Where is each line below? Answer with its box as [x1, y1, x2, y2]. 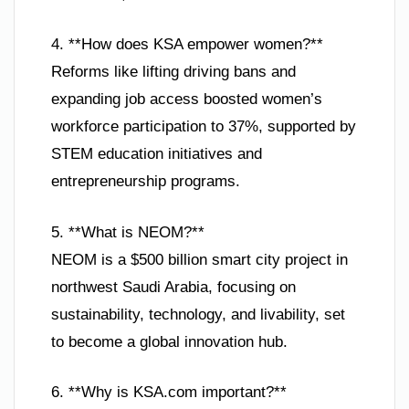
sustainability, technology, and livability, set [51, 305, 345, 323]
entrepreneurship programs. [51, 173, 240, 191]
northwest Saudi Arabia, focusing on [51, 278, 296, 296]
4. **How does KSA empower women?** [51, 36, 323, 54]
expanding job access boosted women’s [51, 90, 322, 109]
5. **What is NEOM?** [51, 223, 204, 241]
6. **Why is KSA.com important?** [51, 383, 287, 402]
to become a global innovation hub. [51, 332, 288, 351]
